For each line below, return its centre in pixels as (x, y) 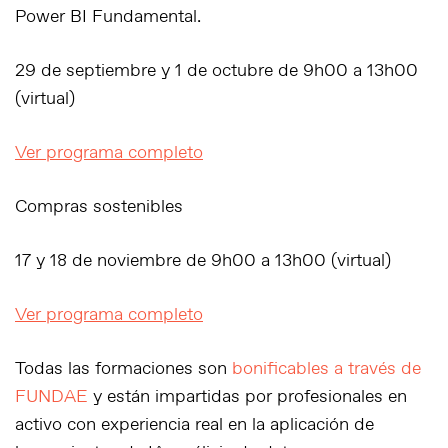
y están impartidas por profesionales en (247, 397)
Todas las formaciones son (123, 369)
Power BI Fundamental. (108, 17)
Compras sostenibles (99, 207)
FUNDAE (51, 397)
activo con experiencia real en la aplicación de (194, 425)
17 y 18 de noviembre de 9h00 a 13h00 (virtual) (203, 261)
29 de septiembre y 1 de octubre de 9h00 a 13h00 (216, 71)
